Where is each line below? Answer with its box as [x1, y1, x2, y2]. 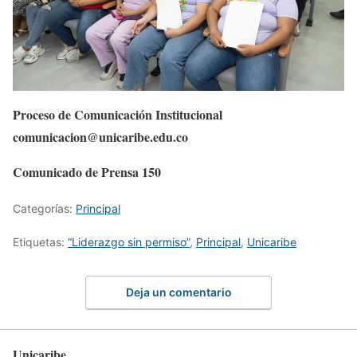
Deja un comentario [125, 284, 232, 299]
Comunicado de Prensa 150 [13, 163, 161, 182]
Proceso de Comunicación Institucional [13, 105, 222, 124]
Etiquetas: [13, 235, 68, 249]
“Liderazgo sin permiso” [68, 235, 190, 249]
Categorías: [13, 202, 76, 216]
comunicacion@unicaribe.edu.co [13, 127, 188, 147]
